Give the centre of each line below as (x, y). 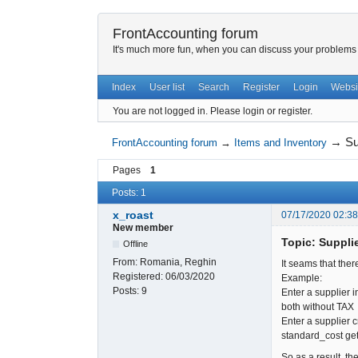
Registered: (139, 277)
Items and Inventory (281, 143)
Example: (302, 278)
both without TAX (318, 307)
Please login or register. (261, 111)
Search (213, 88)
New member (143, 228)
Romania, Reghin (178, 263)
